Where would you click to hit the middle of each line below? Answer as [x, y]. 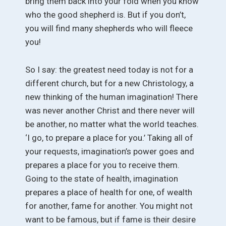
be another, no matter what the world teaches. [112, 124]
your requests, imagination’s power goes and [110, 151]
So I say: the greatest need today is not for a [109, 69]
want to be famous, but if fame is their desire [110, 219]
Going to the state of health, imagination [102, 178]
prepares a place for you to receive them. [102, 165]
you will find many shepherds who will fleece [109, 29]
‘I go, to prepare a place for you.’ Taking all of [109, 137]
